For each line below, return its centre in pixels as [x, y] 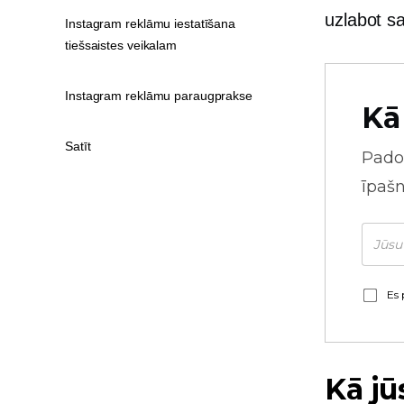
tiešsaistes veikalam [121, 45]
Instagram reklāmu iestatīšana [151, 23]
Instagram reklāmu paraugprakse [159, 96]
